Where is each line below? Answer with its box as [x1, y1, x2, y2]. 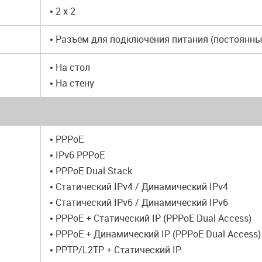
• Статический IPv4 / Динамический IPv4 [50, 180, 228, 193]
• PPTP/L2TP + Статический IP [50, 243, 181, 256]
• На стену [50, 77, 94, 89]
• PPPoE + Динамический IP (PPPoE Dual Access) [50, 227, 261, 240]
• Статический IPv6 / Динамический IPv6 [50, 196, 228, 209]
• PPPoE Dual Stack [50, 164, 132, 177]
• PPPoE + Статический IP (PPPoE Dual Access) [50, 212, 251, 225]
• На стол [50, 61, 90, 74]
